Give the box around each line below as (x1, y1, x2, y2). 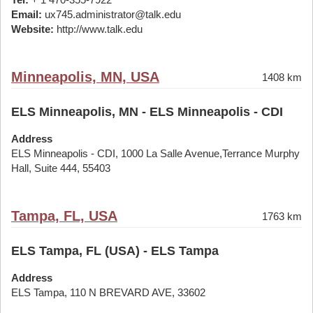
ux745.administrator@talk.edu (42, 8, 181, 20)
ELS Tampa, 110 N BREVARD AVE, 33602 (11, 286, 205, 298)
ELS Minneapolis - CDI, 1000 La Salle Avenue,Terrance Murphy (11, 147, 300, 159)
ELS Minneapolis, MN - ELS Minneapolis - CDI (11, 105, 283, 119)
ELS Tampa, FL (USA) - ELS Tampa (11, 244, 219, 258)
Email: (11, 8, 42, 20)
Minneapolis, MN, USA (11, 69, 159, 85)
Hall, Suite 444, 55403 (11, 162, 110, 174)
